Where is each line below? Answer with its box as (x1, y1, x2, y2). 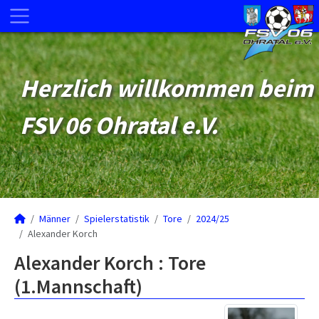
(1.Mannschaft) (14, 273, 142, 299)
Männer (39, 212, 70, 225)
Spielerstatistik (84, 212, 150, 225)
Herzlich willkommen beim (20, 73, 313, 104)
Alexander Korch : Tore (14, 250, 206, 276)
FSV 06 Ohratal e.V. (20, 110, 219, 141)
